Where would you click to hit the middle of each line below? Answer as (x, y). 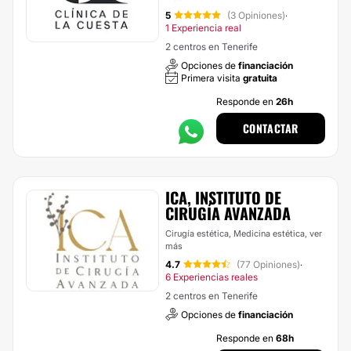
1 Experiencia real (203, 28)
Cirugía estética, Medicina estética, (237, 233)
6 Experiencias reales (212, 277)
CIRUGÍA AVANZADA (228, 213)
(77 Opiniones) (268, 264)
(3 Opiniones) (256, 15)
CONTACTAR (270, 128)
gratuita (260, 78)
